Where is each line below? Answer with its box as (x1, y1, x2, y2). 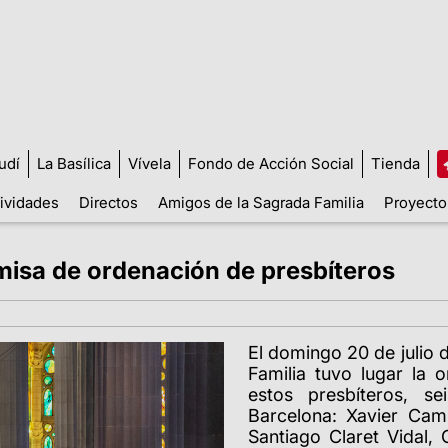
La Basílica (36, 153, 111, 173)
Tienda (370, 153, 420, 173)
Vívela (127, 153, 171, 173)
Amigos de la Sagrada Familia (158, 192, 364, 212)
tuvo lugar (315, 362, 404, 384)
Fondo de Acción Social (187, 153, 354, 173)
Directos (79, 192, 138, 212)
